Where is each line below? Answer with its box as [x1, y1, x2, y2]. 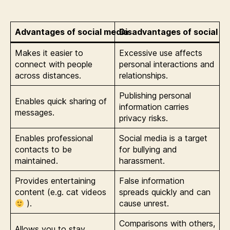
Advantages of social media [15, 27, 128, 37]
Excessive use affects [119, 48, 202, 58]
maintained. [15, 156, 58, 166]
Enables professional [15, 133, 93, 143]
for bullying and [119, 144, 177, 155]
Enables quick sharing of [15, 96, 107, 106]
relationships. [119, 70, 168, 81]
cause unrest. [119, 198, 169, 208]
